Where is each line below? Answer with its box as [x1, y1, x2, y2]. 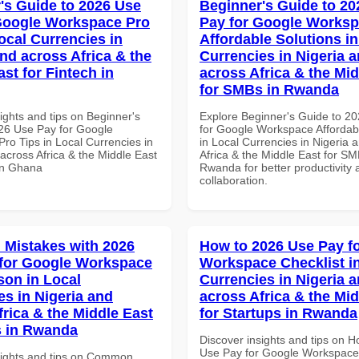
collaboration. [200, 173, 268, 187]
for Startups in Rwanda [200, 305, 357, 321]
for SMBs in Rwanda [200, 81, 339, 98]
